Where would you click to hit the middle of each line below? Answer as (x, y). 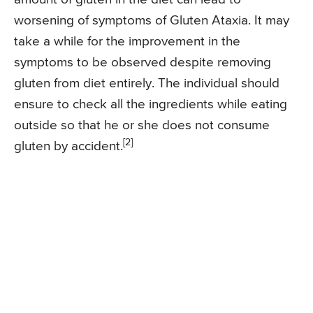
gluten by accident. (68, 146)
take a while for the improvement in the (127, 41)
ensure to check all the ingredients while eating (151, 104)
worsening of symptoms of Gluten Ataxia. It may (152, 20)
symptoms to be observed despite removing (143, 62)
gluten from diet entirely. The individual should (147, 83)
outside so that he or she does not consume (142, 125)
